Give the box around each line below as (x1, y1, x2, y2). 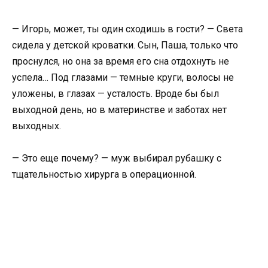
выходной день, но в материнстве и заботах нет (12, 104, 227, 115)
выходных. (12, 120, 61, 132)
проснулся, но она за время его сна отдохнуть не (12, 56, 229, 67)
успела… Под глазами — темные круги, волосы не (12, 72, 234, 83)
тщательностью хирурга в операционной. (12, 169, 196, 181)
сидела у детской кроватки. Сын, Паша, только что (12, 39, 238, 51)
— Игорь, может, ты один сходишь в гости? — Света (12, 23, 243, 35)
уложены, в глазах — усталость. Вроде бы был (12, 88, 219, 99)
